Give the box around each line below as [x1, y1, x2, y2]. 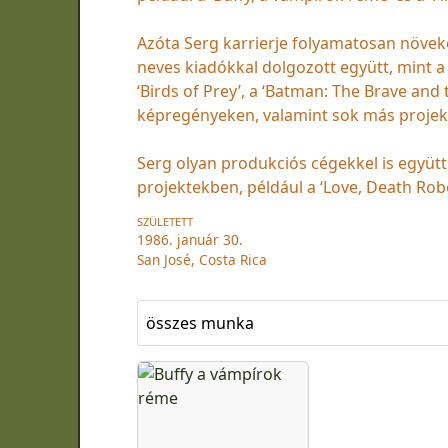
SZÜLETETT [137, 213, 193, 229]
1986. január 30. [137, 229, 243, 249]
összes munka [146, 311, 254, 334]
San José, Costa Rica [137, 249, 267, 269]
